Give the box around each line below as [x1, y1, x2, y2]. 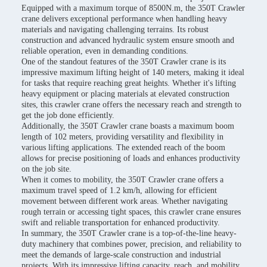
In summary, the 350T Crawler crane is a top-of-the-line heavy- [21, 229, 237, 238]
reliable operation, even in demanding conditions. [21, 46, 188, 55]
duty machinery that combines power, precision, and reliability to [21, 240, 241, 249]
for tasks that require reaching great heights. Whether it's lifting [21, 79, 236, 88]
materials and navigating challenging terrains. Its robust [21, 25, 209, 34]
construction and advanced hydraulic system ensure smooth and [21, 36, 234, 45]
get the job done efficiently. [21, 111, 114, 120]
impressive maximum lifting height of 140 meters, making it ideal [21, 68, 244, 77]
